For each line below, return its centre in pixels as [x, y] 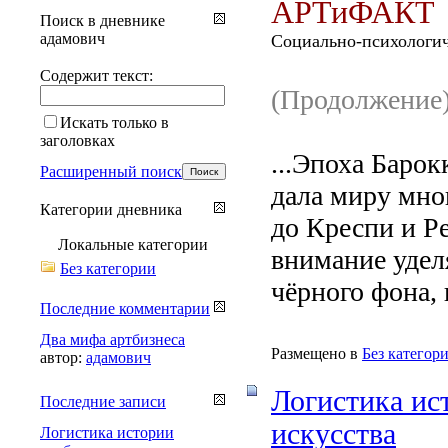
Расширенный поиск [111, 171]
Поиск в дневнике [102, 20]
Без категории [108, 268]
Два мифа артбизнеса [112, 339]
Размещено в [314, 353]
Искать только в [114, 122]
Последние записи [103, 401]
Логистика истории [107, 432]
